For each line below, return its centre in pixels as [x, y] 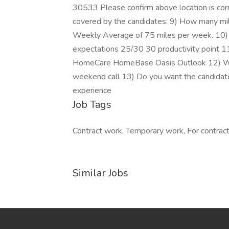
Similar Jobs [100, 173]
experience [92, 90]
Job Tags [92, 105]
